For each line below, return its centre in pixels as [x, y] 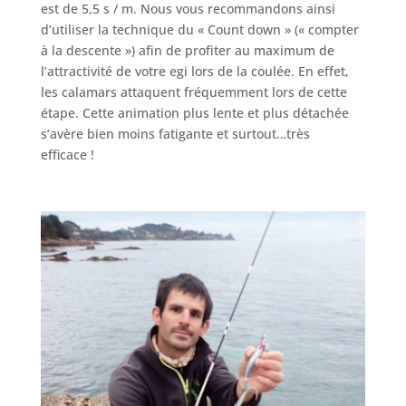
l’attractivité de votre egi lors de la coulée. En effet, [194, 72]
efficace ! [67, 155]
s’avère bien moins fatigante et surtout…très [175, 134]
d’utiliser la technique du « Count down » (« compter [199, 30]
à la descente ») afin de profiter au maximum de [187, 51]
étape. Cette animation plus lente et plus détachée [194, 113]
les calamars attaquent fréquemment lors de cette [193, 92]
